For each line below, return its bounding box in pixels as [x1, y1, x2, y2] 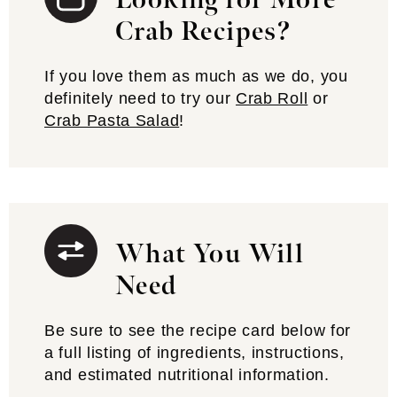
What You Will [115, 238, 305, 270]
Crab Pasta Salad [44, 112, 180, 129]
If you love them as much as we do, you [44, 67, 348, 85]
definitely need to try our [44, 90, 236, 107]
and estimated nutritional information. [44, 366, 330, 384]
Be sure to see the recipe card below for [44, 322, 352, 339]
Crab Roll [235, 90, 308, 107]
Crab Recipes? [115, 16, 292, 48]
